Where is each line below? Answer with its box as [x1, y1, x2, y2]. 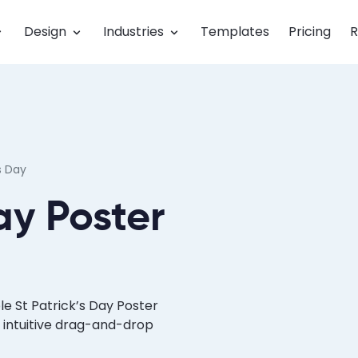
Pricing [288, 22, 331, 41]
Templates [201, 22, 269, 41]
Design [24, 22, 66, 41]
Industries [103, 22, 164, 41]
